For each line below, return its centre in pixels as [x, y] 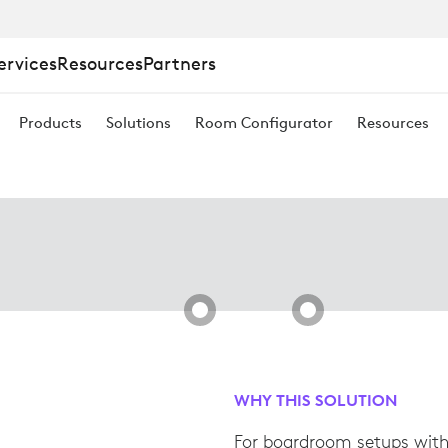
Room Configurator [264, 122]
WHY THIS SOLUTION [315, 400]
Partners [179, 63]
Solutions [138, 122]
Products [50, 122]
